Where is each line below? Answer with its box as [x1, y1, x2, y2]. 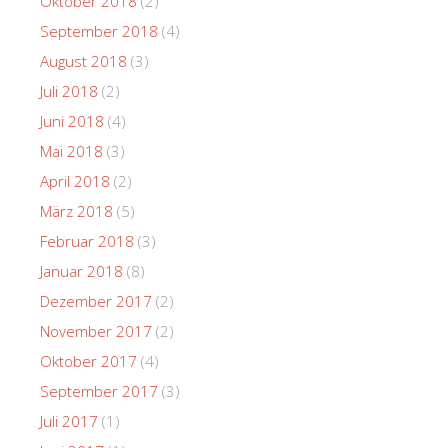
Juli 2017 [40, 410, 98, 431]
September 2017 [40, 380, 158, 401]
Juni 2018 [40, 110, 104, 131]
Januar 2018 [40, 260, 123, 281]
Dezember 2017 [40, 290, 152, 311]
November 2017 [40, 320, 152, 341]
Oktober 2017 [40, 350, 137, 371]
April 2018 [40, 170, 110, 191]
